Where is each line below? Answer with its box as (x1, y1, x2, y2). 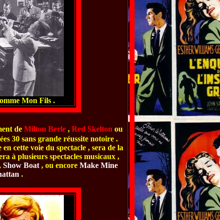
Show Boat (2, 161, 39, 169)
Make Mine (79, 161, 118, 169)
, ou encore (39, 161, 80, 169)
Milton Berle (24, 125, 66, 133)
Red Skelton (72, 125, 112, 133)
